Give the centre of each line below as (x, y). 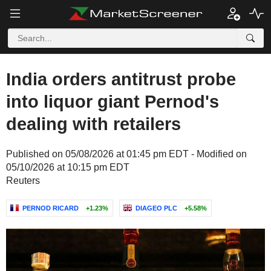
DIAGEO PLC (156, 208)
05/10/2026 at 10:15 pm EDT (68, 167)
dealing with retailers (93, 124)
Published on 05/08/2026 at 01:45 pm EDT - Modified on (126, 154)
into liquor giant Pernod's (113, 102)
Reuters (23, 181)
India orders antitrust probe (121, 79)
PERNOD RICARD (51, 208)
